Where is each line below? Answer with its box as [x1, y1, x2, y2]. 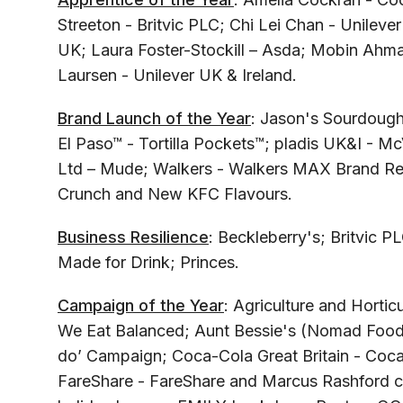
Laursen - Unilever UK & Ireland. [58, 66, 297, 85]
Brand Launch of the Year [58, 109, 251, 129]
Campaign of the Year [58, 296, 224, 316]
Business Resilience [58, 228, 209, 247]
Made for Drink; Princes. [58, 253, 239, 273]
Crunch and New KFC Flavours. [58, 184, 292, 204]
